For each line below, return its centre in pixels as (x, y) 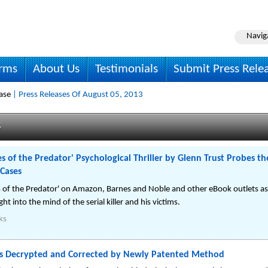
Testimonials (127, 69)
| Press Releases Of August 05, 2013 (77, 95)
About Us (56, 69)
